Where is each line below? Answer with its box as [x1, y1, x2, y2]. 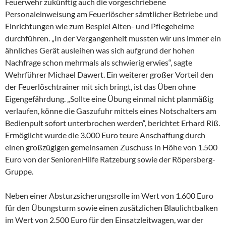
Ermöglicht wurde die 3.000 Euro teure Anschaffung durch [5, 130, 205, 140]
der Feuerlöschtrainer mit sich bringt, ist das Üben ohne [5, 81, 196, 91]
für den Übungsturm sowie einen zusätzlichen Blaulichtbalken [5, 202, 218, 212]
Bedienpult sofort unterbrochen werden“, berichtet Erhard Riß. [5, 118, 220, 128]
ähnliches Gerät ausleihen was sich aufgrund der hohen [5, 45, 195, 55]
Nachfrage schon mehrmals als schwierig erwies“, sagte [5, 57, 192, 67]
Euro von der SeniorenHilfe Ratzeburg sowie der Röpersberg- [5, 154, 215, 164]
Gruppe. [5, 166, 33, 176]
